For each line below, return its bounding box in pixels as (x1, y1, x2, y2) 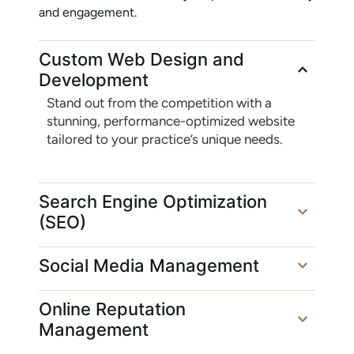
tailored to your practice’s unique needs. (47, 131, 283, 148)
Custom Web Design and (39, 49, 244, 70)
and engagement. (39, 4, 137, 20)
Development (39, 70, 149, 91)
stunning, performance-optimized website (47, 113, 295, 130)
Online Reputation (39, 298, 186, 319)
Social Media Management (39, 254, 259, 276)
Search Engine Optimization (39, 190, 267, 212)
